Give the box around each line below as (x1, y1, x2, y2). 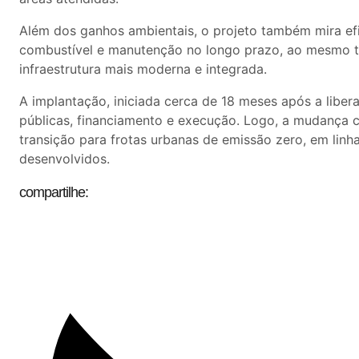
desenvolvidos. (19, 150, 110, 167)
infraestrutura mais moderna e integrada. (19, 60, 267, 77)
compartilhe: (19, 184, 88, 200)
